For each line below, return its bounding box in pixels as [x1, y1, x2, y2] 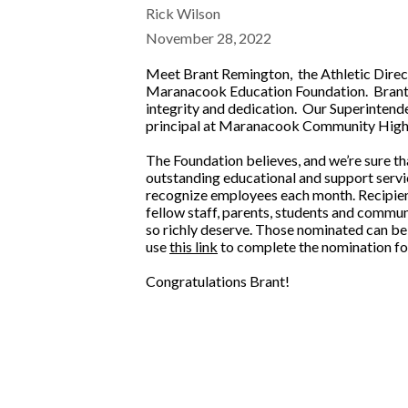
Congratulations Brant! [146, 272, 292, 290]
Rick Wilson [146, 5, 220, 22]
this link [169, 238, 218, 255]
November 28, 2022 [146, 29, 271, 46]
